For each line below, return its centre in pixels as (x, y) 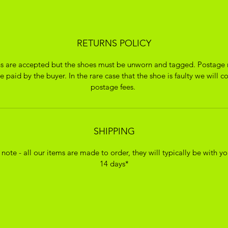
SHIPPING (114, 132)
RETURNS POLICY (114, 44)
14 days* (114, 164)
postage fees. (114, 87)
